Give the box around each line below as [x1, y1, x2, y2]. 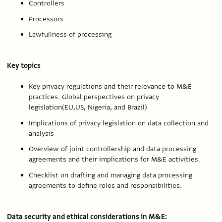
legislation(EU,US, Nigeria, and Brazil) [29, 103, 147, 112]
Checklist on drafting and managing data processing [29, 170, 192, 179]
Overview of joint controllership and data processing [29, 144, 196, 154]
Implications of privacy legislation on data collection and [29, 118, 209, 127]
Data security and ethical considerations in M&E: [7, 212, 167, 221]
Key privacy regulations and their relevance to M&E [29, 82, 192, 91]
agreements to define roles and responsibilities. [29, 180, 182, 190]
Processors [29, 14, 63, 23]
